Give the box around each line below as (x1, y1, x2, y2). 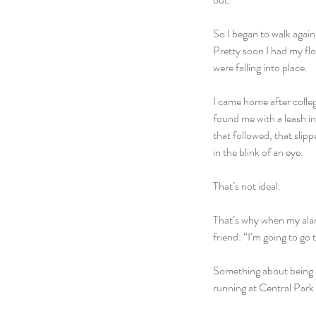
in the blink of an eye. (213, 144, 303, 160)
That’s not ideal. (213, 178, 281, 194)
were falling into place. (213, 59, 308, 75)
